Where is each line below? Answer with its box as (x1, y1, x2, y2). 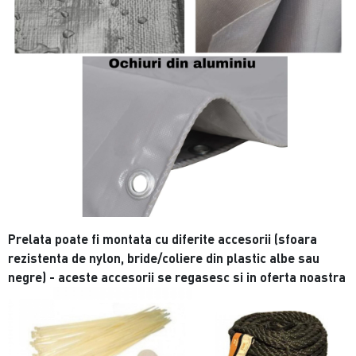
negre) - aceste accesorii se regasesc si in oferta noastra (8, 269, 346, 284)
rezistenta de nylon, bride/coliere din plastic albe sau (8, 250, 320, 265)
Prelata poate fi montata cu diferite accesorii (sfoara (8, 230, 318, 246)
